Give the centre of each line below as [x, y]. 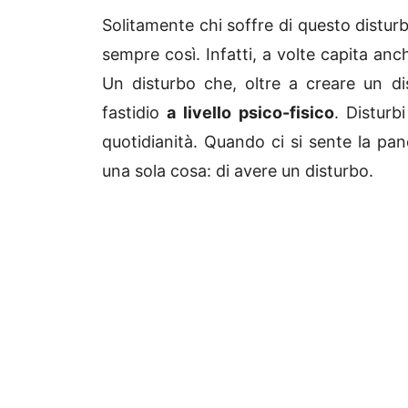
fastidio [131, 113]
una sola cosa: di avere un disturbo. [238, 171]
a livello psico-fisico [247, 113]
